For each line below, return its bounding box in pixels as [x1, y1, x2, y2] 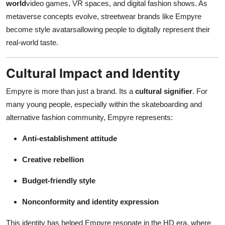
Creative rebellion [22, 155, 84, 164]
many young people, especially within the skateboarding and [6, 99, 202, 108]
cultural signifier [135, 86, 192, 95]
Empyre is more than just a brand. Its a [6, 86, 135, 95]
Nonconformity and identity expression [22, 197, 159, 206]
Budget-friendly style [22, 176, 95, 185]
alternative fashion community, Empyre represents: [6, 113, 173, 122]
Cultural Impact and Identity [6, 65, 180, 81]
